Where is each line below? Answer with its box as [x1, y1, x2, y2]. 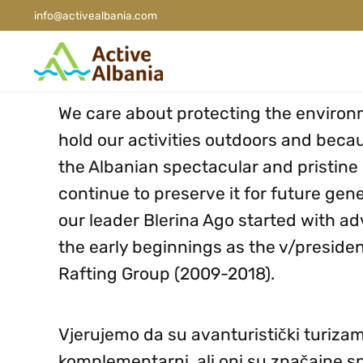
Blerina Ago [143, 210, 234, 230]
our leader [58, 210, 143, 230]
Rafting [58, 263, 117, 284]
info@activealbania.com [34, 8, 157, 22]
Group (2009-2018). [117, 263, 275, 284]
